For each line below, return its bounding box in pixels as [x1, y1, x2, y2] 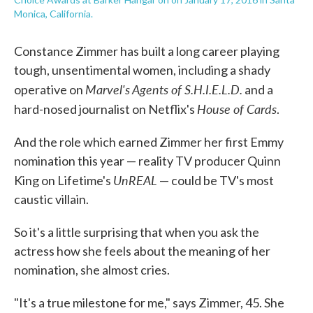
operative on [14, 82, 85, 97]
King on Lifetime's [14, 173, 113, 188]
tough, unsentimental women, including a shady [14, 62, 270, 78]
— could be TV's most [157, 173, 274, 188]
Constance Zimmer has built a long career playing [14, 43, 279, 59]
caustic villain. [14, 191, 89, 207]
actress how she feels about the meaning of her [14, 243, 270, 259]
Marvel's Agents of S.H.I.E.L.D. [85, 80, 242, 98]
